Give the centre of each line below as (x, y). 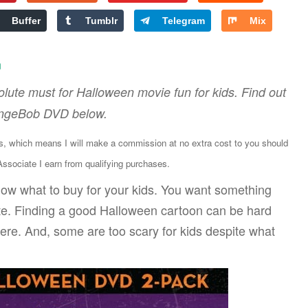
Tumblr (102, 21)
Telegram (184, 21)
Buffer (26, 21)
